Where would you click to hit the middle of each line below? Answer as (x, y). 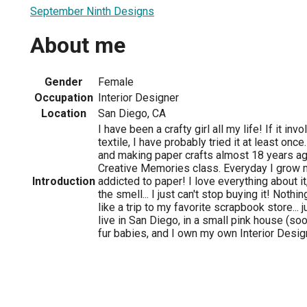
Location (64, 113)
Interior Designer (138, 97)
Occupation (64, 97)
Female (116, 82)
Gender (64, 82)
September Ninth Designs (92, 11)
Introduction (64, 181)
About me (78, 46)
